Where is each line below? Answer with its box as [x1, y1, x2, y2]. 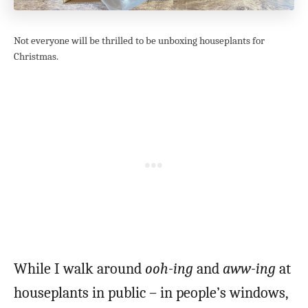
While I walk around [14, 260, 145, 278]
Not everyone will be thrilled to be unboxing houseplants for [14, 35, 265, 47]
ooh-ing [145, 260, 193, 278]
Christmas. [14, 51, 58, 63]
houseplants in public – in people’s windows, [14, 284, 288, 302]
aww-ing [223, 260, 279, 278]
